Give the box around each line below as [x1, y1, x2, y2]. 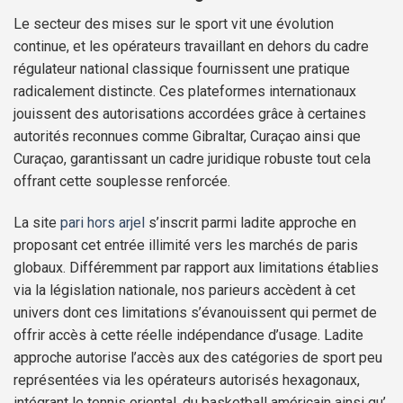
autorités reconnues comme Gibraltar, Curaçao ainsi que [13, 127, 361, 145]
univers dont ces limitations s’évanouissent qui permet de [13, 303, 377, 321]
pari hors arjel [60, 213, 145, 231]
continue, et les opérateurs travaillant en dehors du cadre [13, 37, 369, 55]
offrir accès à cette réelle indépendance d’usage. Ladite [13, 326, 363, 344]
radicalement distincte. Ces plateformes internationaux [13, 82, 356, 100]
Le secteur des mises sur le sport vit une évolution [13, 14, 334, 32]
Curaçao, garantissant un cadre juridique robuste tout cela [13, 149, 371, 167]
